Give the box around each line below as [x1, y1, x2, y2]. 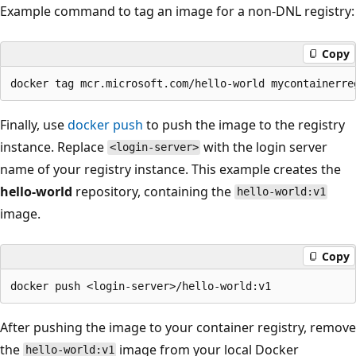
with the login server [200, 137, 328, 156]
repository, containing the [72, 182, 234, 200]
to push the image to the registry [143, 115, 345, 133]
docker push [68, 115, 143, 133]
